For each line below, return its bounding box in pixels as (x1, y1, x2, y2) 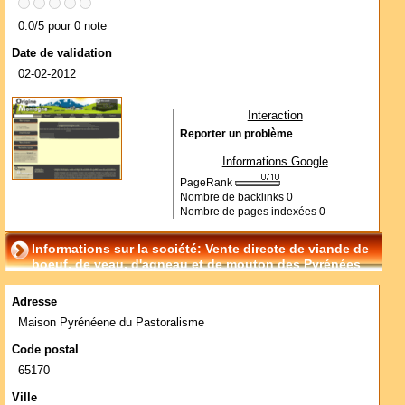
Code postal (12, 343, 79, 356)
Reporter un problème (179, 128, 293, 139)
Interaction (247, 108, 303, 122)
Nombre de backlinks (179, 192, 287, 202)
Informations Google (221, 155, 328, 168)
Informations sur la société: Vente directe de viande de (32, 241, 369, 256)
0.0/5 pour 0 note (18, 19, 107, 33)
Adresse (12, 295, 57, 308)
